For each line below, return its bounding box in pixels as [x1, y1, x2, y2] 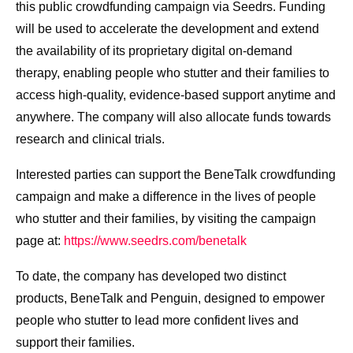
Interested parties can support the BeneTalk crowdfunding [16, 168, 336, 182]
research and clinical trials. [16, 132, 168, 147]
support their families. [16, 336, 135, 350]
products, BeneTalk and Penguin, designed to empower [16, 292, 325, 306]
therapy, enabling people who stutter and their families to [16, 66, 329, 80]
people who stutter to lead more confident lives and [16, 314, 299, 328]
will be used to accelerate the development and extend [16, 22, 319, 36]
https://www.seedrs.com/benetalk [64, 234, 247, 248]
